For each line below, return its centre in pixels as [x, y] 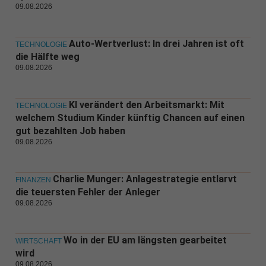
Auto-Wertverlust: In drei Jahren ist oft [156, 44]
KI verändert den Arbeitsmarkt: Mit [146, 105]
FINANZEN [33, 180]
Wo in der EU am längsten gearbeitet [145, 240]
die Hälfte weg [47, 57]
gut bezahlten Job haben [70, 131]
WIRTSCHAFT [38, 241]
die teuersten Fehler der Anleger [88, 192]
